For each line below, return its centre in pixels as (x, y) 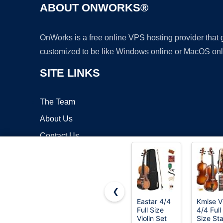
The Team (57, 102)
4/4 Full (209, 210)
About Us (56, 119)
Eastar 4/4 (154, 201)
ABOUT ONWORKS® (94, 8)
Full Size (150, 210)
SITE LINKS (70, 73)
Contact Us (59, 136)
